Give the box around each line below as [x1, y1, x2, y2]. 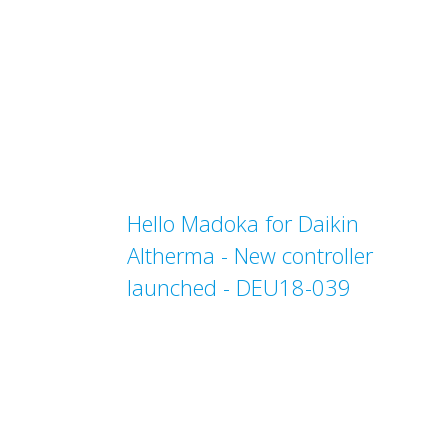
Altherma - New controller [127, 240, 373, 270]
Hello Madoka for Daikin [127, 208, 359, 238]
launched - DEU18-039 [127, 272, 351, 302]
